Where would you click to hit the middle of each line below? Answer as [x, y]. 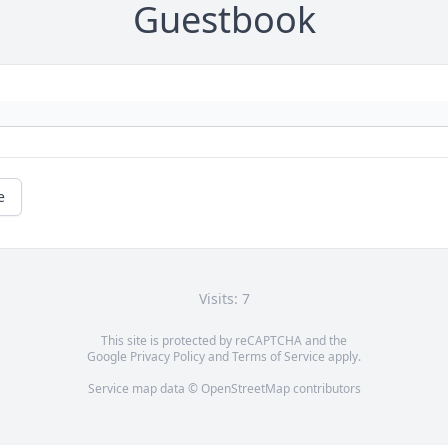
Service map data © [144, 389]
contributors [325, 389]
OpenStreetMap [245, 389]
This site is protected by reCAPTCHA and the [224, 341]
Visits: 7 [224, 299]
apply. [343, 357]
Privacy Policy [167, 357]
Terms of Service [278, 357]
